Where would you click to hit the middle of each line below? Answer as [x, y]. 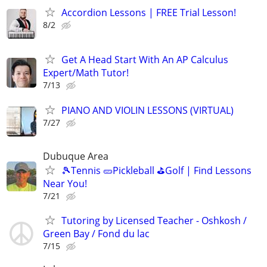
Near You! [65, 183]
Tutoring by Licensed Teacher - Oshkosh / [154, 221]
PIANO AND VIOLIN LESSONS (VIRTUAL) [148, 110]
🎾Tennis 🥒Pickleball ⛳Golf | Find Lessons [156, 170]
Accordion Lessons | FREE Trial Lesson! [149, 13]
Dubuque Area [76, 156]
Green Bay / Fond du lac [96, 234]
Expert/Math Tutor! [86, 73]
